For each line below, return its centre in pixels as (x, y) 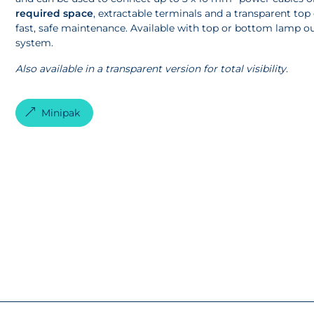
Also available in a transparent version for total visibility (151, 68)
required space (55, 13)
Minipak (61, 112)
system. (35, 42)
